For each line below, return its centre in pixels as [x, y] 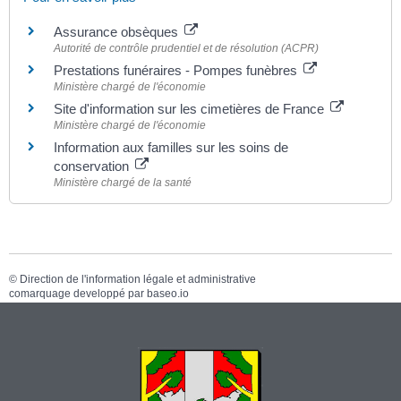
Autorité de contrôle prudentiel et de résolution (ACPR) [186, 49]
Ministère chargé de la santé [123, 183]
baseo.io [168, 293]
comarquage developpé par [78, 293]
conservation [93, 166]
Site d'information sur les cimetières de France [191, 109]
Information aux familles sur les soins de [171, 148]
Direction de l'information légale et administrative [138, 279]
